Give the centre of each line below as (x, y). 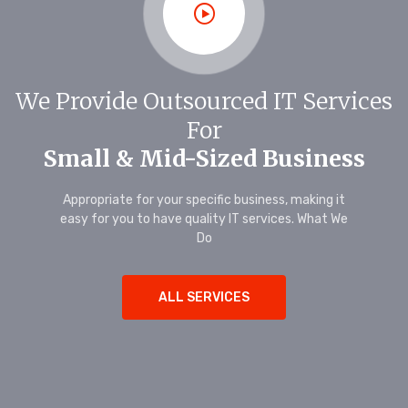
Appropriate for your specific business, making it (204, 200)
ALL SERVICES (204, 297)
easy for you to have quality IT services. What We (204, 219)
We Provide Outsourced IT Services (204, 101)
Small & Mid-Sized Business (204, 158)
